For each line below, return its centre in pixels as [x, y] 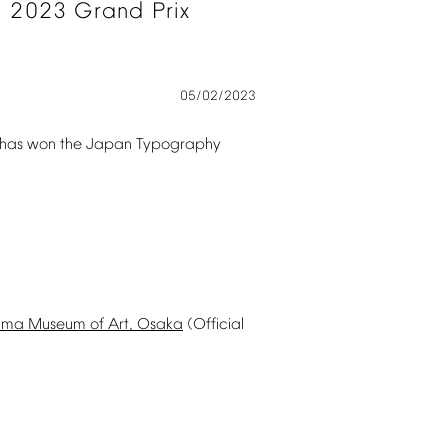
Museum [57, 325]
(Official [215, 325]
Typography [178, 145]
